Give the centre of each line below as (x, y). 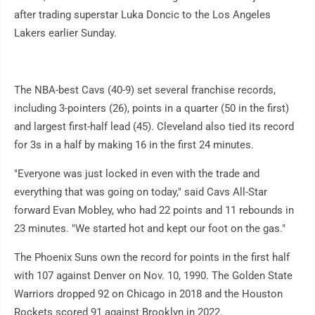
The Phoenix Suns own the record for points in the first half (152, 258)
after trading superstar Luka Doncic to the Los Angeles (142, 15)
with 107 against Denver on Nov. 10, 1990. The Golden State (153, 276)
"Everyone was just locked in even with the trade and (137, 174)
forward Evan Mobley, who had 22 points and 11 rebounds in (154, 211)
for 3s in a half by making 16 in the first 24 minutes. (134, 145)
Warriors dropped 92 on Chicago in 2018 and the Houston (148, 294)
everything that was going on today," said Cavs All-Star (141, 192)
